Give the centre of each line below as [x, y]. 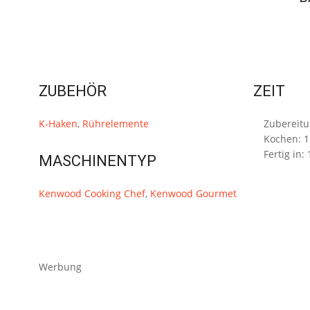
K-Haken [58, 123]
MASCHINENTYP [98, 161]
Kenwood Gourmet [193, 193]
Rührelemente [116, 123]
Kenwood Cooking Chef [92, 193]
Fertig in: [286, 154]
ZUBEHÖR [73, 91]
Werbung [60, 266]
